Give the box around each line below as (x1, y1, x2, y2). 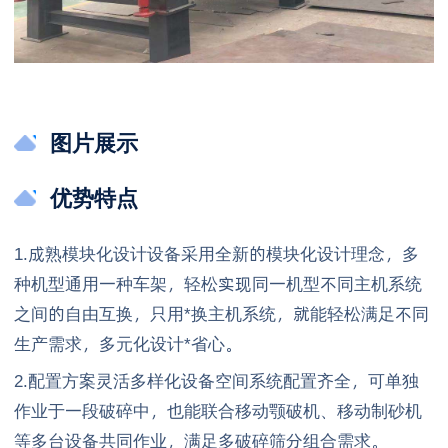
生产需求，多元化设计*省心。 (14, 331, 242, 356)
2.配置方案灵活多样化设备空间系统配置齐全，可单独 (14, 368, 419, 393)
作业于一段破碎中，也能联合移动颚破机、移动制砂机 (14, 398, 422, 423)
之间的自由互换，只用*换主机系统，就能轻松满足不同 (14, 301, 429, 326)
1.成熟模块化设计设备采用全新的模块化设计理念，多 (14, 241, 419, 266)
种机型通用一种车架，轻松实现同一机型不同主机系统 (14, 271, 422, 296)
